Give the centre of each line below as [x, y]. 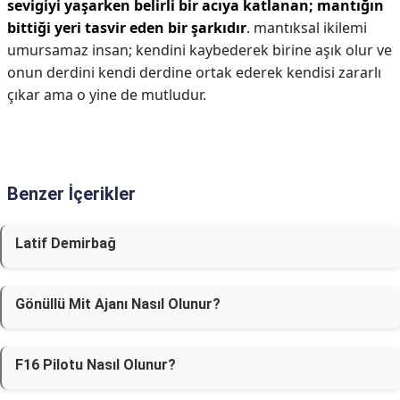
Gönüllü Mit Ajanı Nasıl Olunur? [118, 304]
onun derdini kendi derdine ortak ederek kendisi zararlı [194, 72]
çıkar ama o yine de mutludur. [107, 95]
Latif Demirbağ [66, 243]
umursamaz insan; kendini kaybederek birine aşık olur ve [200, 50]
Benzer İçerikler [71, 194]
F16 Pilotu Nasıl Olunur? [96, 365]
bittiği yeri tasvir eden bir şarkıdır [127, 28]
